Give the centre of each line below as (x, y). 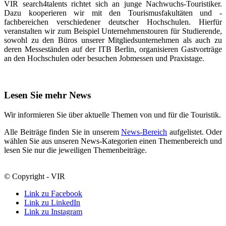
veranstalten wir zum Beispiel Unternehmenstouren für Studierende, (113, 31)
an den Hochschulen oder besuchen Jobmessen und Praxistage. (104, 59)
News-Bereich (144, 132)
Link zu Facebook (53, 193)
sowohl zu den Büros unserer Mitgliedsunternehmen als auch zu (113, 40)
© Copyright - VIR (35, 176)
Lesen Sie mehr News (47, 95)
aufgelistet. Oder (194, 132)
